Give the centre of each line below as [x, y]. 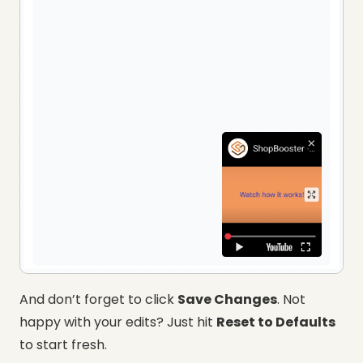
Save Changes [227, 299]
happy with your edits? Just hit [118, 322]
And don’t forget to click [98, 299]
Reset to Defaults [276, 322]
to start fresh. [63, 344]
